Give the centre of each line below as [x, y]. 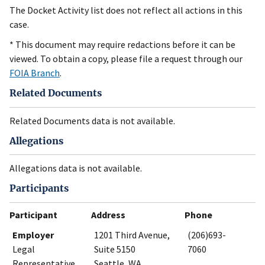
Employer [33, 235]
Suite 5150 [115, 249]
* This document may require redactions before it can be [122, 45]
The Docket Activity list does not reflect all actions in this [126, 10]
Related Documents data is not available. [92, 120]
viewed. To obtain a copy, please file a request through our [126, 59]
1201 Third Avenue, [132, 235]
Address [108, 214]
